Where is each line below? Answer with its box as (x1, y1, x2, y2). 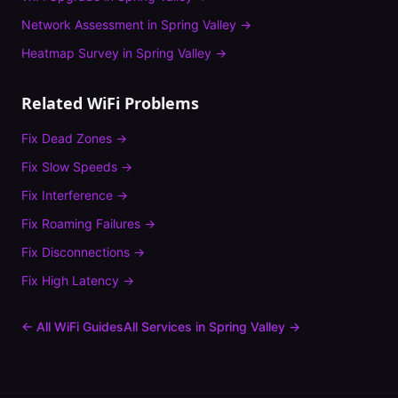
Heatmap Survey (21, 45, 119, 60)
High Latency (42, 273, 119, 288)
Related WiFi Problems (21, 92, 199, 114)
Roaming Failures (42, 216, 140, 231)
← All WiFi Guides (21, 319, 123, 334)
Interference (42, 187, 113, 203)
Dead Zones (42, 131, 112, 146)
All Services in (123, 319, 209, 334)
